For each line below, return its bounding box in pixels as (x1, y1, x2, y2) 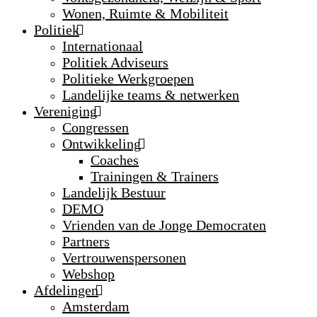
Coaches (91, 152, 139, 168)
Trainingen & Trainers (91, 168, 219, 184)
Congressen (62, 120, 129, 135)
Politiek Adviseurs (62, 54, 168, 70)
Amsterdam (62, 299, 129, 314)
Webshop (62, 266, 115, 282)
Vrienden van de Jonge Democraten (62, 217, 266, 233)
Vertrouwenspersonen (62, 250, 186, 265)
